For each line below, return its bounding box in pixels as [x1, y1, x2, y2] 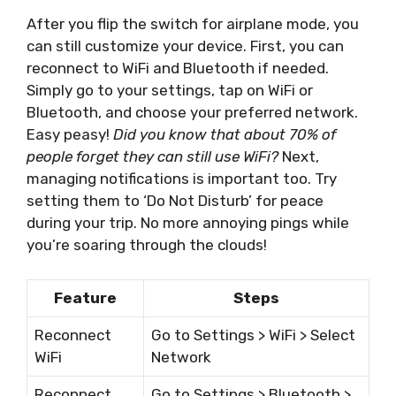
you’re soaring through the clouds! [27, 236, 267, 255]
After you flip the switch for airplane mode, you [27, 15, 359, 34]
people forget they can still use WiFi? [27, 148, 278, 166]
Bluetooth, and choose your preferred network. [27, 103, 358, 122]
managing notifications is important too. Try [27, 170, 337, 188]
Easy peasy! [27, 126, 113, 144]
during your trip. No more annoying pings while [27, 214, 349, 232]
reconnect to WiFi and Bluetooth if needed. [27, 59, 329, 78]
